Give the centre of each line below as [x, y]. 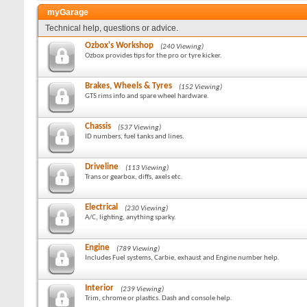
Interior [99, 288]
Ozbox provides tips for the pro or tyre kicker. [153, 56]
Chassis [98, 126]
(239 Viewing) [142, 290]
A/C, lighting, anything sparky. [131, 218]
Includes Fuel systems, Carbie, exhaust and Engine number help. [182, 258]
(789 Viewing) [138, 249]
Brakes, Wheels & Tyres [128, 86]
